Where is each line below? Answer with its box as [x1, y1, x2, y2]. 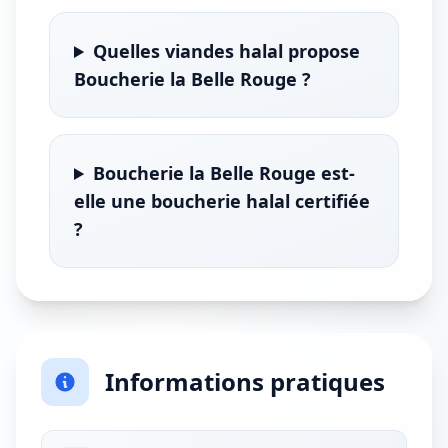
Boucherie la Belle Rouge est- [93, 161, 356, 185]
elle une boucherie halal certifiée [74, 189, 370, 213]
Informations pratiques [105, 365, 385, 398]
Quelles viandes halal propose [93, 39, 361, 63]
